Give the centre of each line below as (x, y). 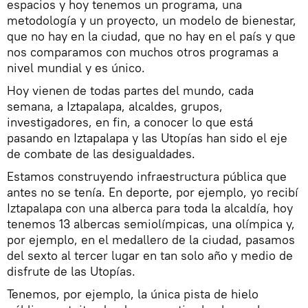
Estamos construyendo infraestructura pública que (147, 176)
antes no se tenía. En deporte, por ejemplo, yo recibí (153, 192)
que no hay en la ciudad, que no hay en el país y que (151, 36)
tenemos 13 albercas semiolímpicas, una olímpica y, (151, 223)
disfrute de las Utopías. (71, 271)
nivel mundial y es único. (76, 67)
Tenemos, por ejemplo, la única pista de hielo (133, 294)
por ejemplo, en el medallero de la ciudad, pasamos (151, 239)
